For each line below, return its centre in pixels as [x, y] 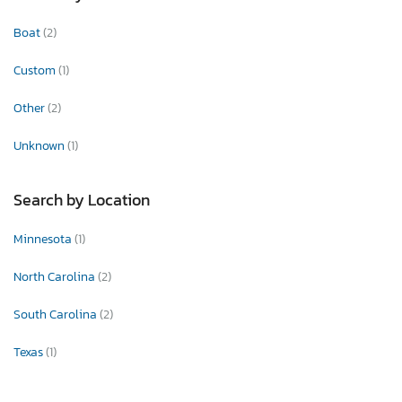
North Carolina [56, 277]
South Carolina [57, 315]
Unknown [40, 146]
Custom [36, 71]
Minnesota [44, 240]
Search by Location [82, 200]
